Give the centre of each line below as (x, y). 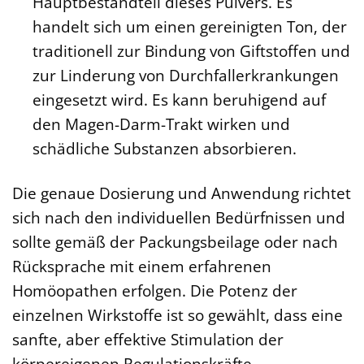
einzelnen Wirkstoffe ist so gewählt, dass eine (178, 315)
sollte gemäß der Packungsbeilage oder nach (175, 242)
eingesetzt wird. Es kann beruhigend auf (179, 100)
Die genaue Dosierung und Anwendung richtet (182, 193)
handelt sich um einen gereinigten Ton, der (189, 27)
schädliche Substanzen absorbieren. (164, 149)
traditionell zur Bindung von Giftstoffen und (191, 51)
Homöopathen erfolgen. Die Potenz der (155, 291)
